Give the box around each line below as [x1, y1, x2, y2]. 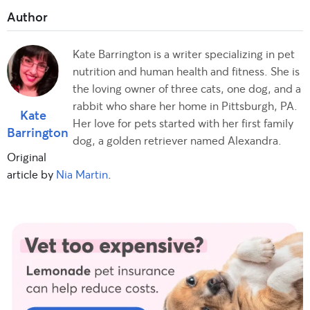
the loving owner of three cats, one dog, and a [73, 80, 301, 95]
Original [7, 149, 46, 164]
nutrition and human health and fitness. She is [73, 63, 300, 78]
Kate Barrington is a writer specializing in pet [73, 46, 295, 61]
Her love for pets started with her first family [73, 115, 293, 130]
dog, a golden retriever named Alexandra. [73, 132, 282, 147]
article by [7, 166, 56, 181]
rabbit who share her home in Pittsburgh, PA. [73, 98, 298, 113]
